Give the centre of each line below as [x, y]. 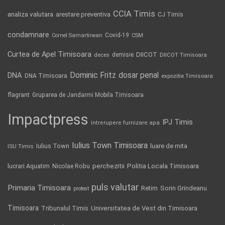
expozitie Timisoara [187, 76]
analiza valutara [30, 14]
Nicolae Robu [71, 166]
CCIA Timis [134, 14]
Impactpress [48, 119]
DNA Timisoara [46, 76]
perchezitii [108, 166]
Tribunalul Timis [65, 208]
